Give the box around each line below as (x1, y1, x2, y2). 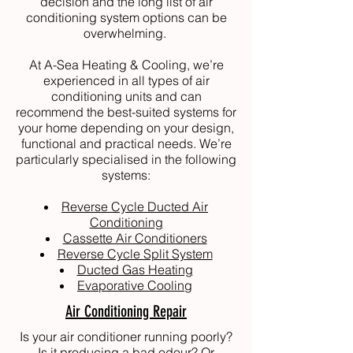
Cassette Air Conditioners (62, 230, 207, 246)
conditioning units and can (50, 88, 202, 104)
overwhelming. (83, 25, 169, 41)
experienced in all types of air (43, 72, 210, 88)
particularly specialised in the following (16, 151, 236, 167)
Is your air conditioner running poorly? (20, 329, 232, 344)
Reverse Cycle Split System (57, 246, 213, 262)
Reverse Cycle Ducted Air (61, 199, 208, 214)
